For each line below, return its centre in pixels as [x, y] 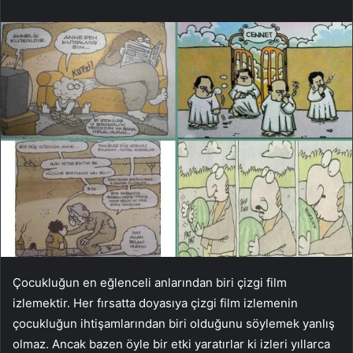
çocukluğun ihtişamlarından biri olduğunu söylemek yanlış [174, 323]
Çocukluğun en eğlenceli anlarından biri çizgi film [150, 282]
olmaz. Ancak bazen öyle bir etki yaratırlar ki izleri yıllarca [171, 344]
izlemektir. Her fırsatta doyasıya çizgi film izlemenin [155, 303]
